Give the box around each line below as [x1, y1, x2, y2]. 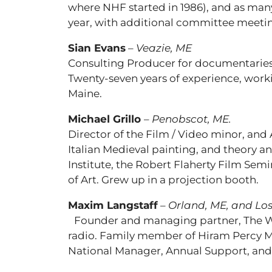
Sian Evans [68, 42, 126, 54]
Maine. [68, 87, 102, 100]
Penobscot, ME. [152, 113, 231, 125]
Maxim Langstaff [68, 199, 158, 211]
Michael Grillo [68, 113, 144, 125]
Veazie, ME [136, 42, 192, 54]
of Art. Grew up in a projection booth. [68, 174, 259, 186]
